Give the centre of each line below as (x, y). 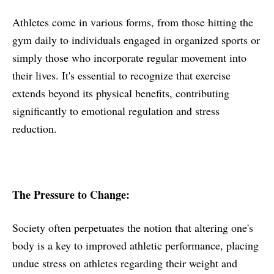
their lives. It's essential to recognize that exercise (121, 76)
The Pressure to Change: (71, 195)
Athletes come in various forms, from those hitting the (133, 22)
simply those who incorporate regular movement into (129, 58)
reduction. (35, 129)
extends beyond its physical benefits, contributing (121, 93)
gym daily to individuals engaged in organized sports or (136, 40)
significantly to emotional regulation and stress (116, 111)
